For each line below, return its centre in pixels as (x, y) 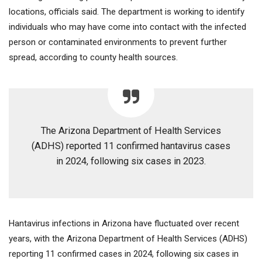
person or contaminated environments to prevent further (118, 42)
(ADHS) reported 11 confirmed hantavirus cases (131, 146)
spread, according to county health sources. (93, 58)
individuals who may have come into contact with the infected (127, 27)
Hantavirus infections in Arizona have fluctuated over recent (124, 224)
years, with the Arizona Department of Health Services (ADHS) (128, 239)
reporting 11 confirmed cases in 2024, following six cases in (124, 254)
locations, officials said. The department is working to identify (127, 12)
